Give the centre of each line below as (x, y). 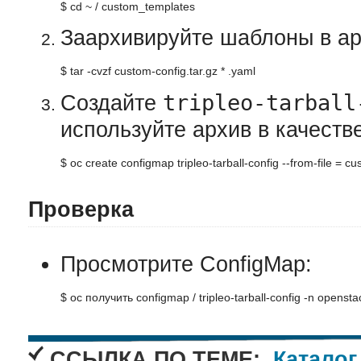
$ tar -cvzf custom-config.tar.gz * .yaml (158, 71)
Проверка (81, 210)
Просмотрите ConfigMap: (186, 264)
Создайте (112, 103)
